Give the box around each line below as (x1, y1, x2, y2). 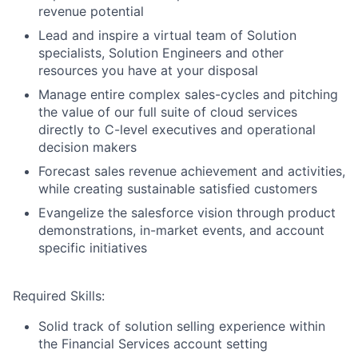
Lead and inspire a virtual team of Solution (38, 26, 296, 43)
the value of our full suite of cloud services (38, 103, 297, 120)
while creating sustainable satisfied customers (38, 180, 317, 197)
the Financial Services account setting (38, 335, 268, 352)
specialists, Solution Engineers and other (38, 44, 284, 61)
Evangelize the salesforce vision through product (38, 204, 336, 221)
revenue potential (38, 2, 144, 19)
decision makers (38, 138, 137, 155)
